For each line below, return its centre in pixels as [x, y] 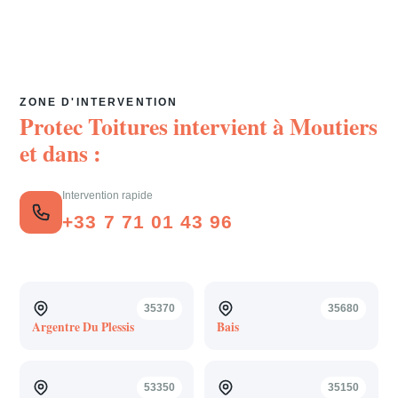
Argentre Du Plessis [83, 326]
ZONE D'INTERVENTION [99, 102]
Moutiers [334, 126]
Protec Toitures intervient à [155, 126]
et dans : [61, 153]
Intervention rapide [108, 195]
